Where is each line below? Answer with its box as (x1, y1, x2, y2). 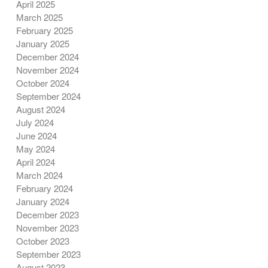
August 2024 (16, 103, 65, 116)
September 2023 (16, 248, 81, 261)
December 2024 (16, 50, 79, 63)
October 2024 (16, 77, 69, 90)
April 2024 (16, 156, 55, 169)
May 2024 (16, 142, 55, 156)
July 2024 (16, 116, 54, 129)
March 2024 (16, 169, 63, 182)
